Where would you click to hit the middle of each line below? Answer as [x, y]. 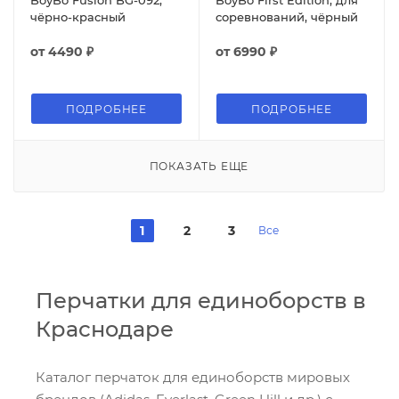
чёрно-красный [78, 16]
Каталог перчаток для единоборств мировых [193, 377]
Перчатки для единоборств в [201, 300]
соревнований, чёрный [287, 16]
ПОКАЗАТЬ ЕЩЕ [199, 166]
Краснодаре [105, 329]
